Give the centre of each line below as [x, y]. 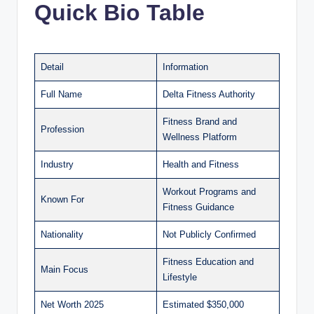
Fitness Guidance [198, 207]
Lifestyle [180, 277]
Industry [57, 164]
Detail [52, 67]
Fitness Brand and [200, 121]
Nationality [62, 234]
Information [185, 67]
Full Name [61, 94]
